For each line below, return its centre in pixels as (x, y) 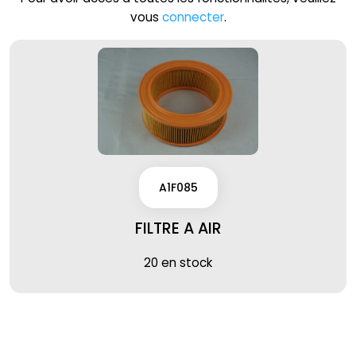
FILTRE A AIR (178, 229)
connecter (193, 17)
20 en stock (178, 262)
